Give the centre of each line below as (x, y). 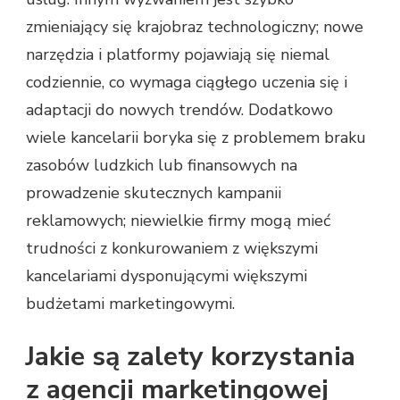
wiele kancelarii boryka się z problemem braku (196, 137)
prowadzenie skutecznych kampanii (154, 192)
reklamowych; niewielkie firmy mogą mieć (178, 220)
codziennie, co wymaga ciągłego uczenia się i (187, 82)
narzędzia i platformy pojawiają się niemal (178, 54)
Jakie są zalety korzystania (191, 356)
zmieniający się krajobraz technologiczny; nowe (195, 26)
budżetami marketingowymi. (130, 303)
